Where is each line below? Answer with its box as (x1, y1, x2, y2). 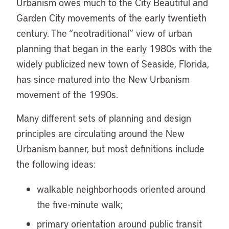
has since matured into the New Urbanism (16, 73, 190, 85)
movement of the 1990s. (16, 88, 118, 101)
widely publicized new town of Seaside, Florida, (16, 57, 209, 70)
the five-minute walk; (37, 198, 123, 211)
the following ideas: (16, 157, 96, 170)
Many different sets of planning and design (16, 111, 191, 124)
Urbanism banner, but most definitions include (16, 142, 204, 155)
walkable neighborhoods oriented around (37, 182, 205, 195)
